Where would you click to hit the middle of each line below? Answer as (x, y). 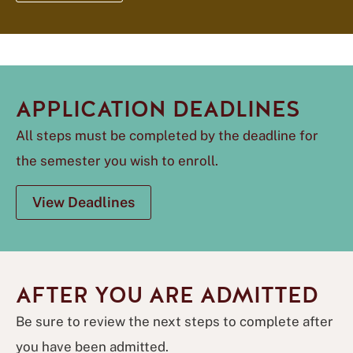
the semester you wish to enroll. (117, 161)
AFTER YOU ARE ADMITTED (167, 295)
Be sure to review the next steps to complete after (175, 321)
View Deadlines (84, 202)
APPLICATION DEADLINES (158, 110)
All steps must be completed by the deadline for (167, 136)
